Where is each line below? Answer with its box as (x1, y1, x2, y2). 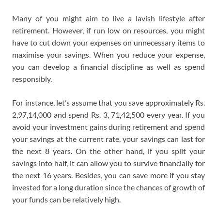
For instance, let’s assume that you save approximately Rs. (12, 97, 205, 107)
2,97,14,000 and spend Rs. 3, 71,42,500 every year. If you (12, 109, 205, 119)
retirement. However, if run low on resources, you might (12, 25, 205, 35)
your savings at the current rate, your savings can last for (12, 134, 205, 143)
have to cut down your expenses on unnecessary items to (12, 37, 205, 47)
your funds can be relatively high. (12, 194, 121, 204)
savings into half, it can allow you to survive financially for (12, 158, 205, 168)
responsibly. (12, 74, 52, 83)
